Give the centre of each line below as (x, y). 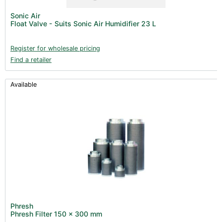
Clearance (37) (42, 44)
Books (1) (34, 29)
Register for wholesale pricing (55, 48)
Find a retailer (31, 59)
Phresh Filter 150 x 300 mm (56, 214)
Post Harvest (45, 13)
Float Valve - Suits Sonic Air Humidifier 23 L (83, 23)
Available (24, 84)
